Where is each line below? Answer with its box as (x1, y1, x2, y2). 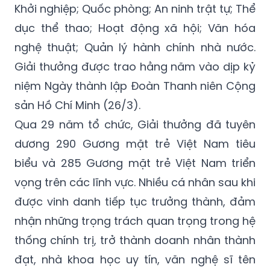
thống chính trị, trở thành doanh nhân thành (14, 232, 256, 248)
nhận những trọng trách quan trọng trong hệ (14, 213, 256, 228)
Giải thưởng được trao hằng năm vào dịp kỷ (14, 58, 256, 74)
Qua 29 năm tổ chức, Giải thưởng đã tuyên (14, 116, 256, 132)
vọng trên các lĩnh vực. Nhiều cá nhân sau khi (14, 174, 256, 190)
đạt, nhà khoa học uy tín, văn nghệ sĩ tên (14, 251, 256, 267)
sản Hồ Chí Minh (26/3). (14, 97, 140, 113)
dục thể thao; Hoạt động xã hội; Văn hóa (14, 20, 256, 36)
